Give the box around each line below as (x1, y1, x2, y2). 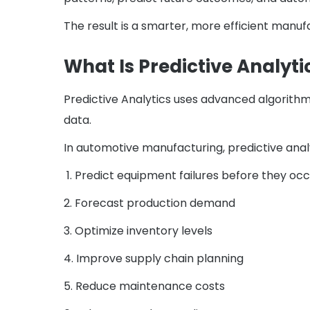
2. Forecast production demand (64, 195, 235, 212)
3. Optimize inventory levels (64, 223, 212, 239)
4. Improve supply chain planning (64, 250, 244, 267)
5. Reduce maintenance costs (64, 278, 225, 295)
